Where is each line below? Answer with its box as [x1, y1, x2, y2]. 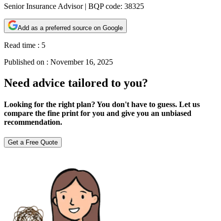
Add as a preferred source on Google [18, 24, 123, 32]
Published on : [4, 57, 48, 66]
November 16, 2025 [50, 57, 113, 66]
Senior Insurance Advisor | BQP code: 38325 [4, 1, 144, 10]
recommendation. [4, 118, 62, 127]
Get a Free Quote [8, 139, 58, 147]
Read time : [4, 40, 41, 49]
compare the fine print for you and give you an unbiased [4, 109, 191, 118]
